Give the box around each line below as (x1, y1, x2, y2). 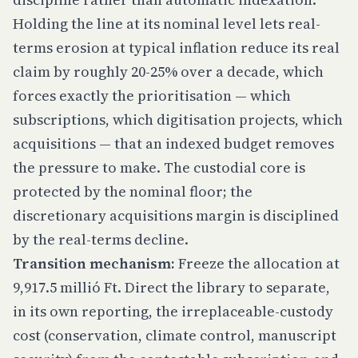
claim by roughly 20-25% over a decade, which (13, 62, 324, 82)
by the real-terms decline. (13, 229, 189, 249)
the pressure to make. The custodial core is (13, 157, 305, 177)
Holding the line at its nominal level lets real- (13, 14, 320, 34)
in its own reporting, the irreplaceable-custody (13, 301, 333, 321)
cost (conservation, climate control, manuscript (13, 325, 336, 345)
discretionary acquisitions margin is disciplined (13, 205, 339, 225)
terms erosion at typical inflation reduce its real (13, 38, 340, 58)
